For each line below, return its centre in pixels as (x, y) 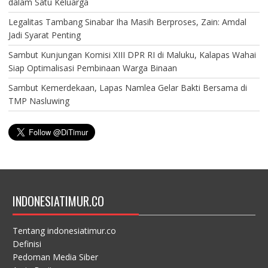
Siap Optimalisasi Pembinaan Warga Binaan (92, 68)
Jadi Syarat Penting (44, 35)
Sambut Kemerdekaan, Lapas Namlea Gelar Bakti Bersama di (127, 88)
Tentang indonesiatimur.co (64, 231)
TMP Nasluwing (39, 101)
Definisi (27, 244)
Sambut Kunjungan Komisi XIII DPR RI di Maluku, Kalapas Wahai (132, 55)
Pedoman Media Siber (55, 257)
